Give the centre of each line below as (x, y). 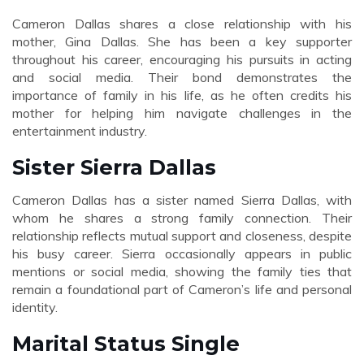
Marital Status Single (126, 343)
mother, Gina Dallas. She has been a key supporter (182, 41)
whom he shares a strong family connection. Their (182, 218)
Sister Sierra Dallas (114, 167)
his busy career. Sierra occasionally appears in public (182, 253)
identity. (35, 307)
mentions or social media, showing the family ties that (182, 271)
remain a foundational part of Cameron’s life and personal (182, 289)
